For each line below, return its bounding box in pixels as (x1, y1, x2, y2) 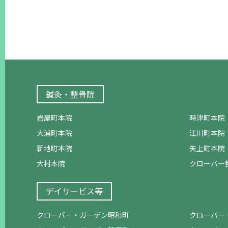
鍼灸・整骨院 (46, 88, 95, 100)
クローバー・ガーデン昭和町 (37, 209, 129, 220)
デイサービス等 (46, 185, 103, 197)
